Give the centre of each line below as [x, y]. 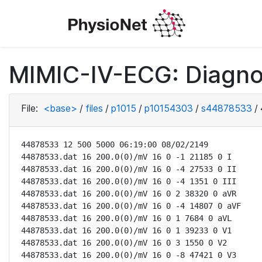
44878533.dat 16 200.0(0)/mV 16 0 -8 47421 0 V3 [129, 255]
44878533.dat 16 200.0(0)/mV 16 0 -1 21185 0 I [126, 157]
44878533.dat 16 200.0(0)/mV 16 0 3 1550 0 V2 [124, 243]
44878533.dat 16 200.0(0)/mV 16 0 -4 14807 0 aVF [131, 206]
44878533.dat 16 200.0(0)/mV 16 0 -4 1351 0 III [129, 181]
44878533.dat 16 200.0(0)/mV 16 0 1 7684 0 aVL [126, 218]
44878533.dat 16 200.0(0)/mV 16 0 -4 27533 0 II [129, 169]
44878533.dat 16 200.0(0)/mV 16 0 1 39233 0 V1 [126, 230]
